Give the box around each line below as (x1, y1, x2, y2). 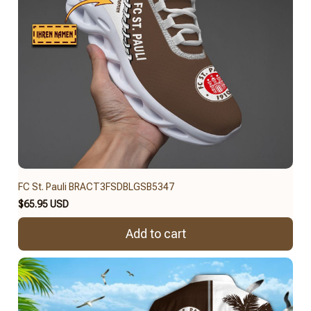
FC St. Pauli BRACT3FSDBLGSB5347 (18, 180, 174, 192)
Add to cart (125, 226, 186, 242)
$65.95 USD (18, 198, 69, 210)
